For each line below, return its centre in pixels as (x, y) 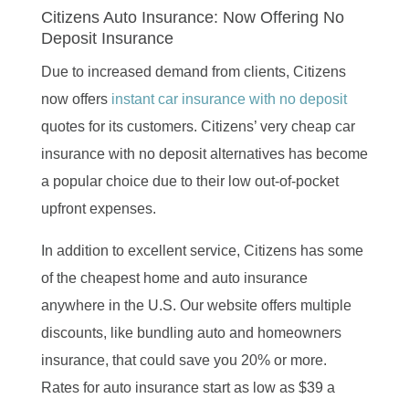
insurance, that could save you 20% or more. (184, 360)
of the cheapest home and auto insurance (174, 278)
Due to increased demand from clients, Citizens (193, 71)
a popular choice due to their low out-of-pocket (189, 181)
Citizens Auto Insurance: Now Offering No (192, 17)
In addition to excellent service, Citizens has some (202, 250)
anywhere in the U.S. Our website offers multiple (196, 305)
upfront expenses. (98, 208)
